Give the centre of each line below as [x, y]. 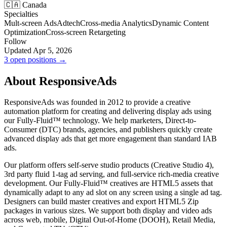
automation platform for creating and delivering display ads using [108, 111]
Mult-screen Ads [30, 23]
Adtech [68, 23]
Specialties [21, 14]
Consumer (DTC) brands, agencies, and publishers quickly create [108, 130]
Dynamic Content [180, 23]
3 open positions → [35, 59]
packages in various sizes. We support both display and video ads [108, 211]
